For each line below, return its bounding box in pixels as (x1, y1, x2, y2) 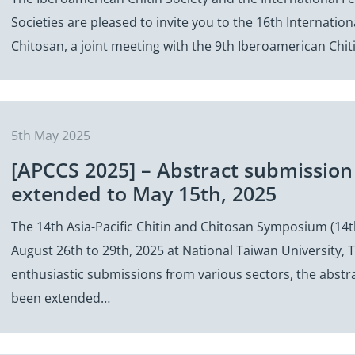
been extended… (10, 289, 110, 307)
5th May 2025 (10, 127, 90, 145)
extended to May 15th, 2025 (10, 179, 277, 207)
